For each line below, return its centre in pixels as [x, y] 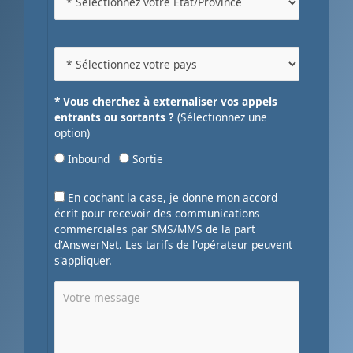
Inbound [92, 159]
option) [72, 133]
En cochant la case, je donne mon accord [171, 198]
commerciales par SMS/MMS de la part [155, 229]
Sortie [146, 159]
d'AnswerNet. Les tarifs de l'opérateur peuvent [173, 245]
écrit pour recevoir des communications [157, 214]
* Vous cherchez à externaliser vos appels [166, 102]
